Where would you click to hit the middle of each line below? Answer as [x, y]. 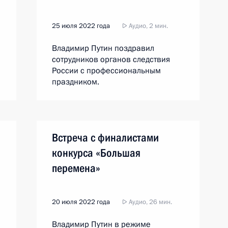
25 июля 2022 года [81, 26]
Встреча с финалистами [105, 138]
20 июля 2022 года [81, 202]
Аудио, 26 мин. [150, 202]
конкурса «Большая [96, 153]
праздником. [76, 82]
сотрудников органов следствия [111, 60]
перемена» [76, 168]
